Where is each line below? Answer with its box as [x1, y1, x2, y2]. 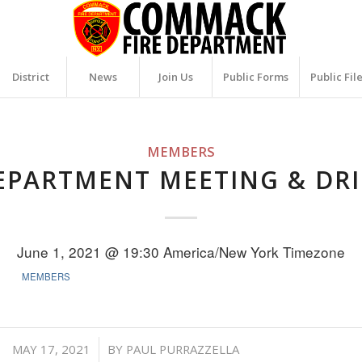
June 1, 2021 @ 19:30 [17, 241, 163, 262]
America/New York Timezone [163, 241, 345, 262]
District [11, 69, 49, 84]
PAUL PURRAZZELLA [125, 341, 239, 357]
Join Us [158, 69, 194, 84]
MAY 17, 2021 [11, 341, 90, 357]
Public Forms [223, 69, 289, 84]
